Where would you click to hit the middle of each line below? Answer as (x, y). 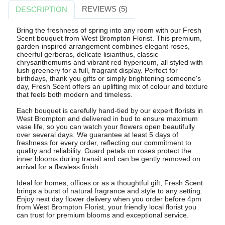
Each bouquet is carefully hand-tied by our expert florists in (109, 110)
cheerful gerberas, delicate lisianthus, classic (87, 54)
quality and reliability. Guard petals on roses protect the (104, 150)
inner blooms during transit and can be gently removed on (108, 158)
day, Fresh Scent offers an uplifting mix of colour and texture (112, 86)
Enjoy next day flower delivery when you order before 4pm (109, 199)
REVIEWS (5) (104, 9)
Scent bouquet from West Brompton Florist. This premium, (109, 38)
